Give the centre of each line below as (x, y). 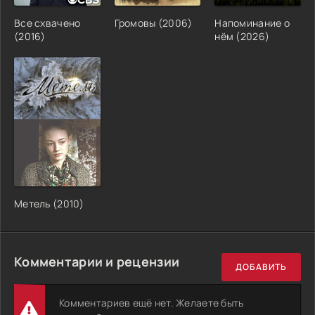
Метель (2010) (49, 203)
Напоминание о (252, 22)
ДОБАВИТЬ (261, 267)
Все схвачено (47, 22)
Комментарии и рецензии (97, 261)
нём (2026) (242, 36)
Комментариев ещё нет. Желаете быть (152, 302)
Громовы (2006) (153, 22)
